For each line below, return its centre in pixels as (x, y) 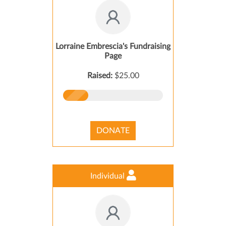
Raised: (101, 76)
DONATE (113, 131)
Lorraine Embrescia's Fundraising (113, 46)
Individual (108, 176)
